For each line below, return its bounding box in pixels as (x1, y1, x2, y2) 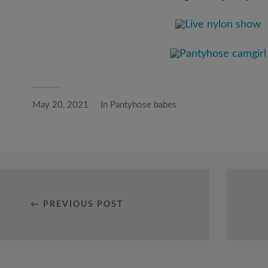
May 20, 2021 (32, 100, 89, 110)
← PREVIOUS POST (30, 200, 123, 209)
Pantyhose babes (110, 100, 176, 110)
